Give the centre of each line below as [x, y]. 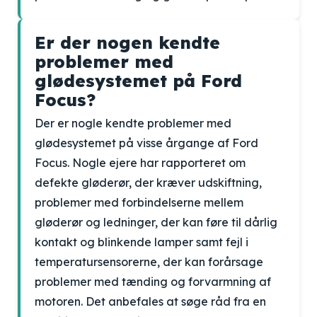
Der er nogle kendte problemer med [133, 123]
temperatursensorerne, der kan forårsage [149, 262]
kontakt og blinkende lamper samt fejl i [142, 242]
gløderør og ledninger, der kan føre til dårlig [156, 222]
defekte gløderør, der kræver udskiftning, [148, 183]
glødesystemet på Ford [138, 81]
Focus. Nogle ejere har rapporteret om [140, 163]
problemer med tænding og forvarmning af [153, 282]
